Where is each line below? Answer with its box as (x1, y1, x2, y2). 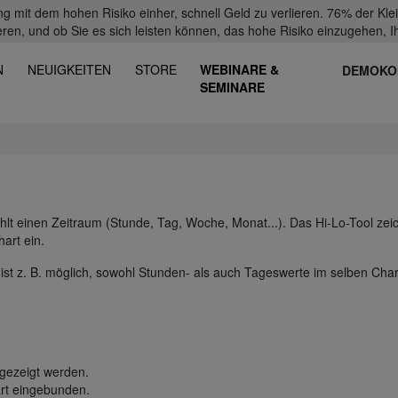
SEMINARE (200, 78, 266, 96)
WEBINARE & (200, 60, 280, 78)
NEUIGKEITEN (28, 60, 112, 78)
